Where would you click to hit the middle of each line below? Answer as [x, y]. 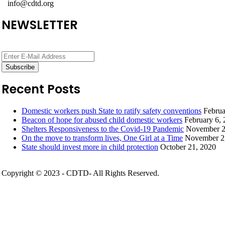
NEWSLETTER [40, 25]
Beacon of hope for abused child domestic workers [102, 120]
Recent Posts [41, 89]
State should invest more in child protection [90, 147]
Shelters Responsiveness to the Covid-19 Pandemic [103, 129]
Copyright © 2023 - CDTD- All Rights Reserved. [80, 173]
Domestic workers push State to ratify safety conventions [111, 111]
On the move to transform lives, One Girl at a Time [102, 138]
